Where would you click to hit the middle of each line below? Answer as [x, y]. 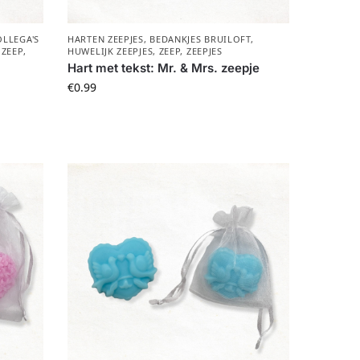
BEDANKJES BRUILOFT [200, 39]
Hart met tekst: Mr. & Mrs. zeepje [164, 68]
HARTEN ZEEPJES [106, 39]
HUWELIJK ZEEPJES [110, 51]
